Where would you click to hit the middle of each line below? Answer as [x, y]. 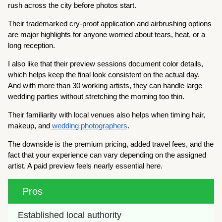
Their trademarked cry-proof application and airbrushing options [110, 24]
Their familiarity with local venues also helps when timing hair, [107, 115]
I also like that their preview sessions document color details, [106, 64]
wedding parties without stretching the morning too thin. [97, 97]
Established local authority [70, 215]
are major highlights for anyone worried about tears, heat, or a [107, 35]
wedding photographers [89, 126]
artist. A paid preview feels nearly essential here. [85, 166]
